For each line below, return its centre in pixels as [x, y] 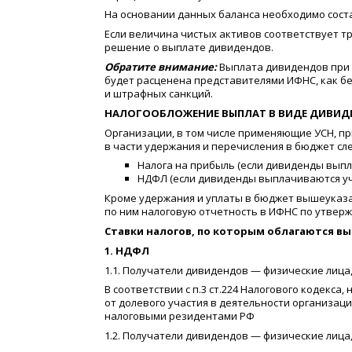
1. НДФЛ [127, 250]
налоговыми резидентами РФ [180, 316]
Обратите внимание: [162, 67]
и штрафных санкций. [159, 94]
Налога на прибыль [186, 165]
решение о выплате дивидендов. [189, 48]
